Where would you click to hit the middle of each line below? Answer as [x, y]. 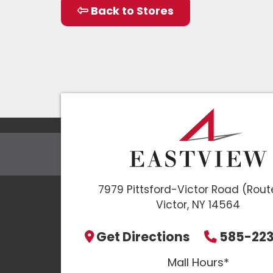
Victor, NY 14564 [198, 204]
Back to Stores [131, 11]
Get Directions [143, 236]
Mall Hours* [198, 262]
